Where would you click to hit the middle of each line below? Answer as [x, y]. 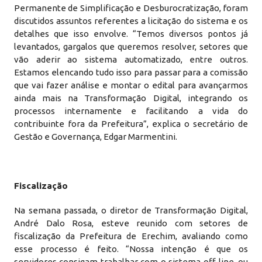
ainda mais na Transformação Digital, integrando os [131, 98]
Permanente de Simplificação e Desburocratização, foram [131, 8]
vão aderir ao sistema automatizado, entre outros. [131, 59]
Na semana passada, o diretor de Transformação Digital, [131, 210]
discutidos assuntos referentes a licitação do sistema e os [131, 21]
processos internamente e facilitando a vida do [131, 111]
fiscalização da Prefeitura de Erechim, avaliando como [131, 236]
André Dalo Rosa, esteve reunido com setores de [131, 223]
